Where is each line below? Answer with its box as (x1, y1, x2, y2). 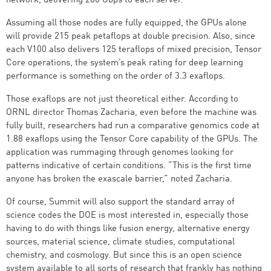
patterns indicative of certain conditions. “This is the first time (6, 162, 252, 171)
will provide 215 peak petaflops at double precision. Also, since (6, 32, 255, 41)
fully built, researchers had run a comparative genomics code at (6, 122, 260, 131)
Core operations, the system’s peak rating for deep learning (6, 59, 243, 68)
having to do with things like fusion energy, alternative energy (6, 224, 250, 233)
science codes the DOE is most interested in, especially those (6, 211, 249, 220)
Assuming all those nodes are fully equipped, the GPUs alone (6, 19, 247, 28)
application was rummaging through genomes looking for (6, 148, 233, 157)
